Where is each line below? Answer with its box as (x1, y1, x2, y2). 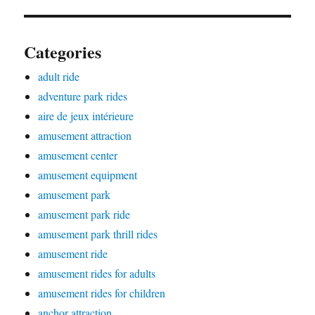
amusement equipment (38, 167, 138, 183)
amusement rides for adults (38, 266, 156, 281)
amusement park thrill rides (38, 226, 158, 242)
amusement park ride (38, 207, 131, 222)
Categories (24, 39, 102, 65)
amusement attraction (38, 128, 132, 143)
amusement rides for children (38, 285, 166, 301)
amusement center (38, 148, 118, 163)
